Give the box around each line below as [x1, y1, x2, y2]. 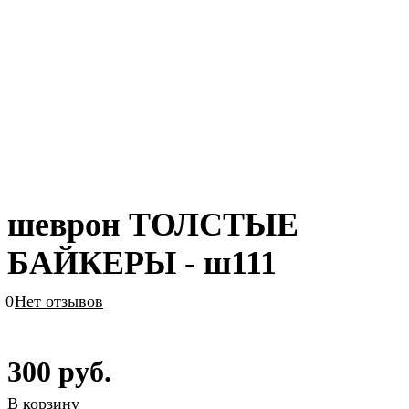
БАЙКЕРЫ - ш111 [7, 244, 277, 281]
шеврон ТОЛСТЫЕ [7, 205, 299, 243]
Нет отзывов [15, 291, 103, 310]
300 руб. [7, 355, 111, 388]
